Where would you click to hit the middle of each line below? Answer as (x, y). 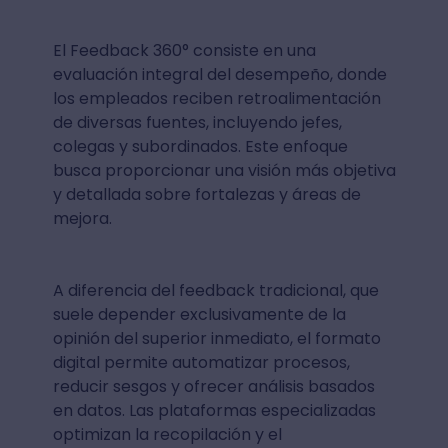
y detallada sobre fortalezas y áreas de (206, 194)
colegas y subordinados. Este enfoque (200, 146)
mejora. (82, 218)
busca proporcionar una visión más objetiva (224, 170)
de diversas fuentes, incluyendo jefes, (197, 122)
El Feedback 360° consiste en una (184, 50)
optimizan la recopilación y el (167, 434)
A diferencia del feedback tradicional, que (215, 290)
